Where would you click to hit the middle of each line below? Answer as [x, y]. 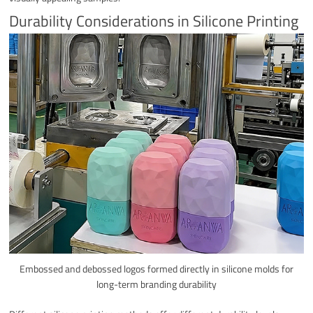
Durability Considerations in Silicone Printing [154, 21]
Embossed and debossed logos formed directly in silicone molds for [156, 268]
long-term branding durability [156, 284]
